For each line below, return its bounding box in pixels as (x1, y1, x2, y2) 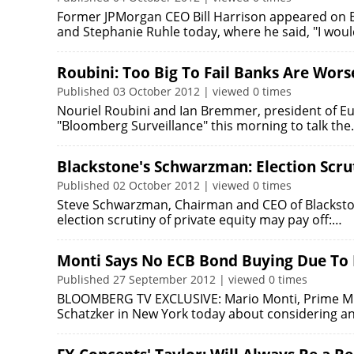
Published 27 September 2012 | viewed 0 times (57, 272, 307, 287)
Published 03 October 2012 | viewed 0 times (57, 84, 292, 99)
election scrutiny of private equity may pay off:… (57, 211, 342, 228)
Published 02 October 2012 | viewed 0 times (57, 178, 292, 193)
